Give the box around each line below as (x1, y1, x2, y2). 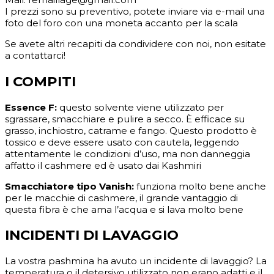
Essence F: (5, 101, 57, 113)
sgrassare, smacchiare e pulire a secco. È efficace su (5, 113, 245, 125)
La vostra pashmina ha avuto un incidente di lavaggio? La (5, 254, 267, 267)
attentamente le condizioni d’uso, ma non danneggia (5, 147, 250, 160)
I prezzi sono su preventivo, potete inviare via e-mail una (5, 6, 265, 18)
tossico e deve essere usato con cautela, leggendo (5, 136, 239, 148)
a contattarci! (5, 50, 65, 62)
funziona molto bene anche (134, 180, 266, 192)
